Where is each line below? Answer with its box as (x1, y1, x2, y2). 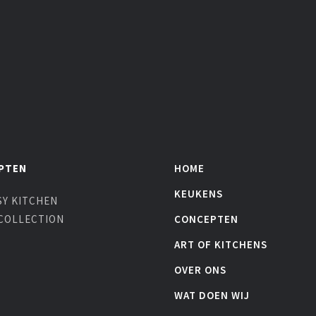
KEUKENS (174, 187, 223, 200)
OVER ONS (174, 263, 226, 276)
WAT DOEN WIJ (174, 288, 250, 302)
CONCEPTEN (174, 212, 238, 226)
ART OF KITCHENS (174, 238, 267, 251)
